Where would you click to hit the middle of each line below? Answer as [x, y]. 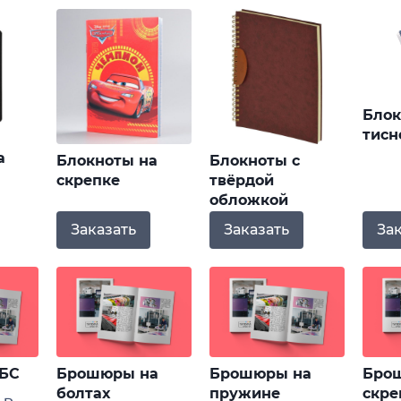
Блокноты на [107, 160]
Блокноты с [255, 160]
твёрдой [242, 180]
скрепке [89, 180]
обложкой [249, 200]
